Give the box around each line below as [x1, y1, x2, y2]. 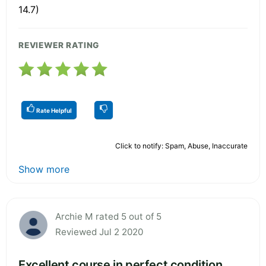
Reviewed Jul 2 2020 [55, 226, 143, 237]
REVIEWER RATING [18, 40, 100, 50]
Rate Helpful [35, 106, 72, 114]
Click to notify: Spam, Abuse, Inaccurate [115, 141, 248, 150]
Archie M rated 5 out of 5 [55, 210, 161, 222]
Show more [18, 163, 69, 175]
